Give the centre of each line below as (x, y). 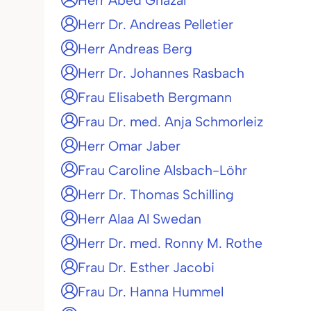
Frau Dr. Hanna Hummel (151, 292)
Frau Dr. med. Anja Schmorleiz (170, 121)
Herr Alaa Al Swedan (140, 219)
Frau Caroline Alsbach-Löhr (162, 170)
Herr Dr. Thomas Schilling (156, 194)
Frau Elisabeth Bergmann (155, 97)
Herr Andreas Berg (135, 49)
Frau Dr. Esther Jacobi (146, 267)
